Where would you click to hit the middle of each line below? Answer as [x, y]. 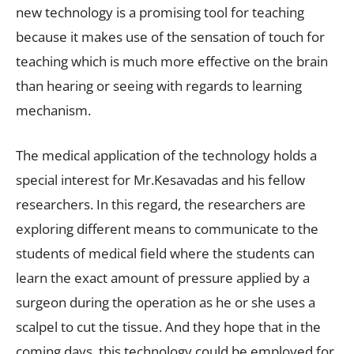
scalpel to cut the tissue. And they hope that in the [168, 326]
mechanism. [53, 110]
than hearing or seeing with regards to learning [159, 85]
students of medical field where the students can [165, 253]
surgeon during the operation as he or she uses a [166, 302]
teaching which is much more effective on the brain [172, 61]
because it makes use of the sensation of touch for [170, 36]
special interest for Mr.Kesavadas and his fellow [160, 179]
